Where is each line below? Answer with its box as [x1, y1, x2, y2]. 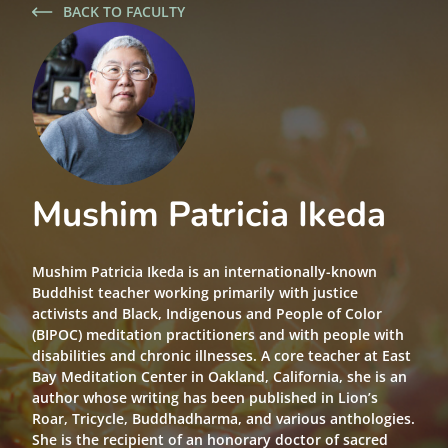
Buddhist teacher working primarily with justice [32, 283, 358, 302]
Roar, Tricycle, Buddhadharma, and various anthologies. [32, 409, 415, 428]
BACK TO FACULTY [63, 2, 185, 21]
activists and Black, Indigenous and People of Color [32, 304, 382, 323]
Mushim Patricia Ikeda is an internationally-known [32, 262, 377, 281]
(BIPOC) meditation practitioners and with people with [32, 325, 404, 344]
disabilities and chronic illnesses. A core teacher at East [32, 346, 411, 365]
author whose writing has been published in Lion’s [32, 388, 378, 407]
